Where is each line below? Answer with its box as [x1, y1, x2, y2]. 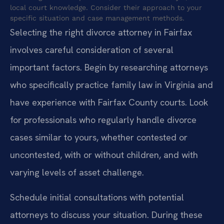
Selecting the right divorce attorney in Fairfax [10, 26, 192, 38]
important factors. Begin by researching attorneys [10, 61, 208, 73]
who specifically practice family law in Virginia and [10, 79, 213, 91]
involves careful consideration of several [10, 44, 173, 56]
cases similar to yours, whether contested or [10, 131, 187, 143]
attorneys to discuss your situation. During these [10, 208, 202, 220]
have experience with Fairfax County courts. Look [10, 96, 208, 108]
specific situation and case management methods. [10, 14, 184, 22]
